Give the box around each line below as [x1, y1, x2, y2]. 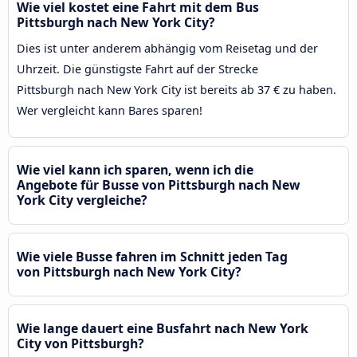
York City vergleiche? [17, 190, 147, 209]
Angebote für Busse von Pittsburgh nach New [17, 175, 300, 194]
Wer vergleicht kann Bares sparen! [17, 102, 202, 118]
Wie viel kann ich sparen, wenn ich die [17, 160, 253, 178]
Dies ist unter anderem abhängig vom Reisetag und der [17, 40, 318, 56]
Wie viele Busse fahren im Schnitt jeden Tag [17, 247, 288, 265]
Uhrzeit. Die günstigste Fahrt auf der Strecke [17, 61, 258, 76]
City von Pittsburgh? [17, 334, 144, 352]
